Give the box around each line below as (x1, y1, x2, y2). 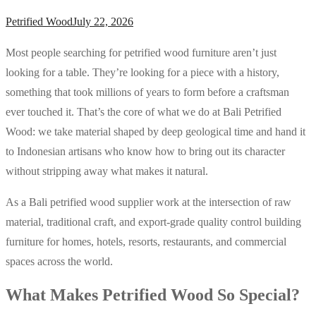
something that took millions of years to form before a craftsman (6, 85, 289, 98)
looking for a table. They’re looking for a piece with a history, (6, 66, 279, 78)
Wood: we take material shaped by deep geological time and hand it (6, 125, 305, 138)
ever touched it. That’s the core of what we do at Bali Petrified (6, 105, 281, 118)
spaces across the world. (6, 255, 113, 267)
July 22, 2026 (73, 15, 133, 28)
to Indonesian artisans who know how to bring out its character (6, 145, 285, 157)
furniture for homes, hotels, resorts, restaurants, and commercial (6, 235, 286, 248)
